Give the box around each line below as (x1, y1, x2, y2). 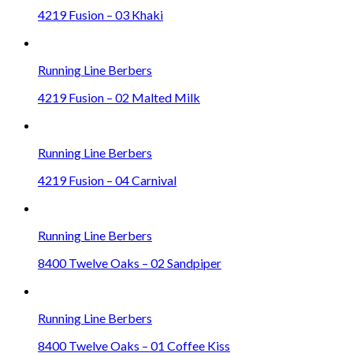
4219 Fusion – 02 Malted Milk (38, 89, 200, 105)
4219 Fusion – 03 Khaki (38, 6, 163, 22)
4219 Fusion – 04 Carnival (38, 172, 176, 188)
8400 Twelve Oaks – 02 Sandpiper (38, 255, 221, 270)
